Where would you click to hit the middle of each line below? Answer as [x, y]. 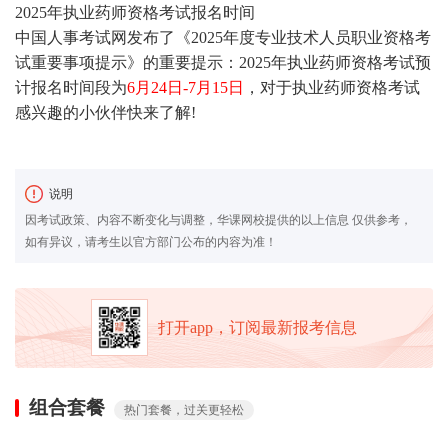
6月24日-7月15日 [185, 87]
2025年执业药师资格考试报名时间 [135, 12]
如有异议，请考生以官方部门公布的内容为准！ [151, 241]
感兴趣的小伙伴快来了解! [105, 112]
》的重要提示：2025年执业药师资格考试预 [279, 62]
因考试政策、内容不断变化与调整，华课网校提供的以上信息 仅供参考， [218, 219]
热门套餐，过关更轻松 [184, 409]
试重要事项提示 [71, 62]
